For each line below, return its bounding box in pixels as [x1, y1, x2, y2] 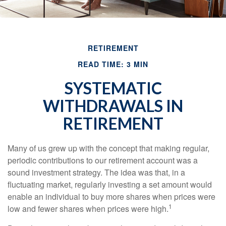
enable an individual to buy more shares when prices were [8, 191, 215, 202]
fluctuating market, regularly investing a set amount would [8, 179, 212, 190]
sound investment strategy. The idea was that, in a [8, 166, 185, 178]
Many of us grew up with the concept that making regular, [8, 142, 209, 154]
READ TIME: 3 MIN [78, 59, 148, 69]
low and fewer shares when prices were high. [8, 203, 168, 214]
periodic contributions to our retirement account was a [8, 154, 198, 166]
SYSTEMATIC [64, 78, 162, 98]
